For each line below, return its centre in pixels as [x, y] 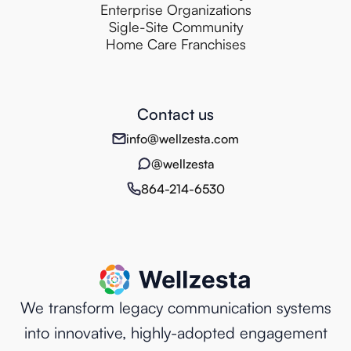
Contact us [175, 114]
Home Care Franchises [175, 44]
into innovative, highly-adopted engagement [175, 333]
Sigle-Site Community [175, 27]
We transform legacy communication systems [175, 308]
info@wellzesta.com [183, 139]
